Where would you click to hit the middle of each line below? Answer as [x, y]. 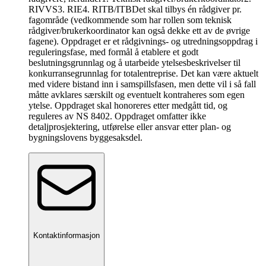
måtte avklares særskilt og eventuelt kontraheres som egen [137, 95]
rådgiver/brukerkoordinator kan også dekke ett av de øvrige [139, 31]
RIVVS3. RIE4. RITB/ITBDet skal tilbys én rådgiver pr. [135, 9]
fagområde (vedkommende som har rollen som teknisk [130, 20]
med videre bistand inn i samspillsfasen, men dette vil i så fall [142, 84]
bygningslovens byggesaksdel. [85, 138]
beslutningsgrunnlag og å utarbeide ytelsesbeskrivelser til [134, 63]
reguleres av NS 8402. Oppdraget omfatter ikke [117, 116]
